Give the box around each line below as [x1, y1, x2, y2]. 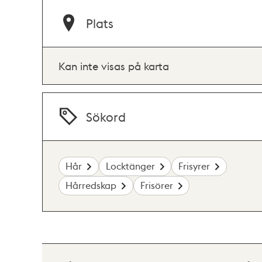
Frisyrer [178, 160, 211, 173]
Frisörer [140, 179, 173, 192]
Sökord [86, 109, 126, 125]
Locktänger [105, 160, 155, 173]
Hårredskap [65, 179, 117, 192]
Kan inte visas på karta [58, 58, 169, 73]
